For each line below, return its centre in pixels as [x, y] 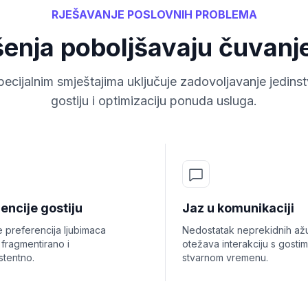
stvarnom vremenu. [225, 257]
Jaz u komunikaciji [238, 208]
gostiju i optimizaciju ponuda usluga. [154, 101]
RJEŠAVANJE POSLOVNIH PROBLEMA [154, 14]
